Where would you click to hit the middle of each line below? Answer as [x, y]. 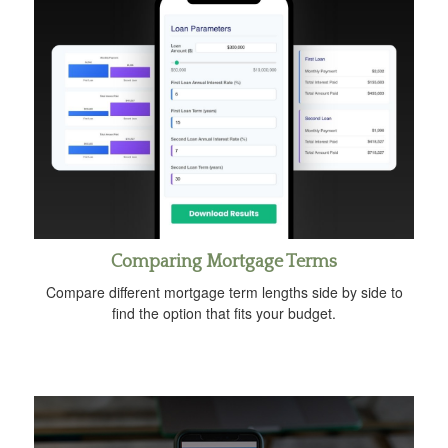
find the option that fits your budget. [224, 312]
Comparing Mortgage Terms [224, 261]
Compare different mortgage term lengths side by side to [224, 291]
